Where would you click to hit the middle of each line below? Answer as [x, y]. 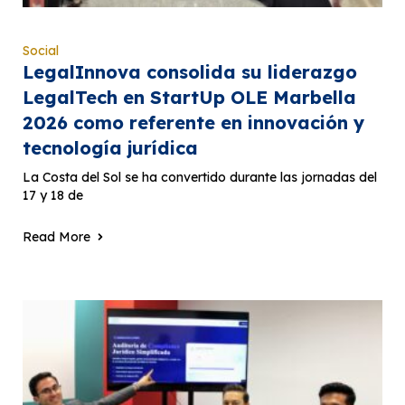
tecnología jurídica [110, 148]
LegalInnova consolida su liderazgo [190, 72]
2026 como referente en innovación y [193, 123]
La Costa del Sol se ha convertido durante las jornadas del [200, 178]
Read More [57, 237]
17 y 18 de [53, 196]
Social [41, 51]
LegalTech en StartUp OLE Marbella [189, 98]
